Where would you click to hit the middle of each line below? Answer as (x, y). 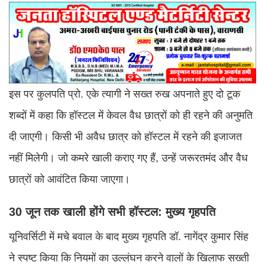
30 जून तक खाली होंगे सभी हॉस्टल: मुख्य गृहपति (112, 212)
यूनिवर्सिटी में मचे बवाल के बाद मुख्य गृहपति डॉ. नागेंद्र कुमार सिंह (129, 237)
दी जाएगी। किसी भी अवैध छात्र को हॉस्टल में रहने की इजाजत (125, 137)
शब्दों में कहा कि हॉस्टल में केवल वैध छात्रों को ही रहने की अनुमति (131, 116)
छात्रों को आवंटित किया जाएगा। (70, 180)
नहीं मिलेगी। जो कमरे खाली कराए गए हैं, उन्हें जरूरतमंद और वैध (128, 158)
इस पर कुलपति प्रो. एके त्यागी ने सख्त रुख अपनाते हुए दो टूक (125, 94)
